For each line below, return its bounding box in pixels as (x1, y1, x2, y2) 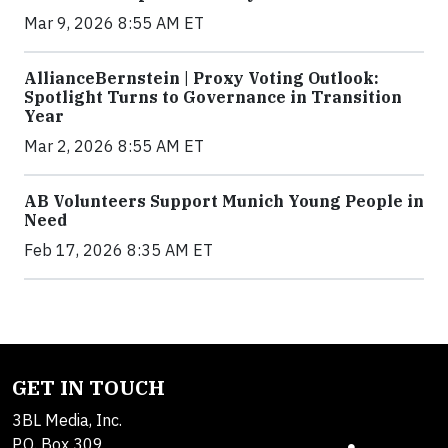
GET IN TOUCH (12, 374, 165, 401)
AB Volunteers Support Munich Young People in (24, 191, 424, 211)
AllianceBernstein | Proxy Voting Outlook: (24, 68, 379, 88)
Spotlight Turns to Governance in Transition (24, 87, 402, 107)
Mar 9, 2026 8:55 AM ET (24, 13, 204, 33)
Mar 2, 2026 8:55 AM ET (24, 136, 204, 156)
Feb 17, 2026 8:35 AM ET (24, 240, 213, 260)
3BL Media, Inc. (12, 410, 122, 430)
